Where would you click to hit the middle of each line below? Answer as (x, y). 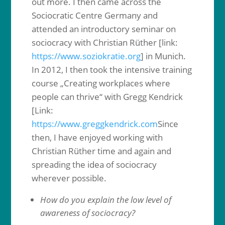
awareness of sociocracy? (87, 213)
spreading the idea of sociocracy (94, 164)
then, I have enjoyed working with (97, 137)
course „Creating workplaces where (101, 83)
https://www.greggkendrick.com (94, 124)
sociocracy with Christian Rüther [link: (104, 42)
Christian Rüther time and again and (101, 151)
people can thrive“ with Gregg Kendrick (107, 97)
